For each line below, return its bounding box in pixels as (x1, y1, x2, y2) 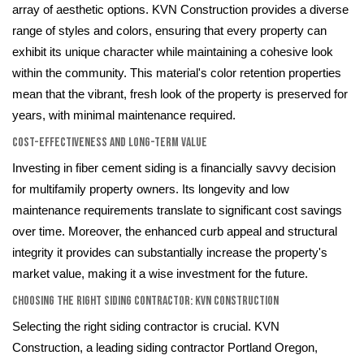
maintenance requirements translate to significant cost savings (12, 204, 342, 218)
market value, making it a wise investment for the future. (12, 267, 308, 281)
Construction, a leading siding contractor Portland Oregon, (12, 341, 318, 355)
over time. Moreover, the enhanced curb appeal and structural (12, 225, 337, 239)
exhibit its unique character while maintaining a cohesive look (12, 45, 333, 59)
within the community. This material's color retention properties (12, 67, 341, 80)
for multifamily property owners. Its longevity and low (12, 183, 289, 197)
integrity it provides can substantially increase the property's (12, 246, 327, 260)
